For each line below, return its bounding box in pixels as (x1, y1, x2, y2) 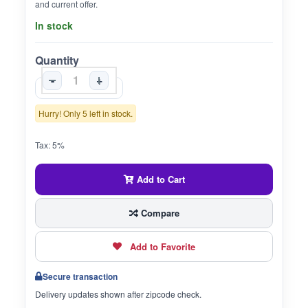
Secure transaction (43, 270, 118, 283)
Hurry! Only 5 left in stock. (38, 107, 133, 119)
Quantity (35, 52, 79, 69)
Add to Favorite (130, 240, 195, 254)
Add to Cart (133, 172, 185, 186)
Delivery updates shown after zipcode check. (35, 288, 201, 300)
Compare (137, 206, 179, 219)
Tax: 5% (35, 138, 65, 151)
